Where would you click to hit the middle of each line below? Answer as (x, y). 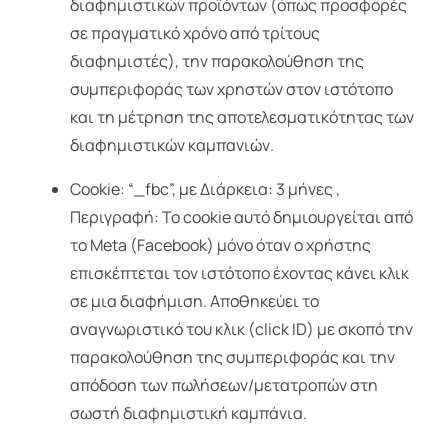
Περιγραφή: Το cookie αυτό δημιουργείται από (241, 217)
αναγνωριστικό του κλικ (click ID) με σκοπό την (241, 329)
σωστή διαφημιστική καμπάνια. (188, 413)
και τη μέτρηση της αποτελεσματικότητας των (241, 117)
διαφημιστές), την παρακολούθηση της (216, 61)
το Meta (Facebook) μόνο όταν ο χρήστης (220, 245)
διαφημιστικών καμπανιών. (171, 145)
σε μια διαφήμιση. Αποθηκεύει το (194, 301)
